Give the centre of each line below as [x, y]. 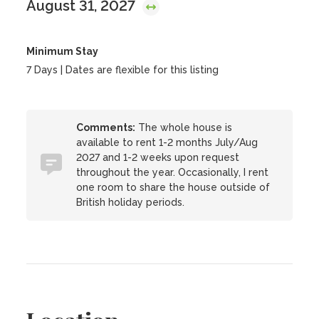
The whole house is [184, 127]
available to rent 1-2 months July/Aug [167, 142]
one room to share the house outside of [173, 187]
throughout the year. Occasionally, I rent [173, 172]
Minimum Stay [63, 51]
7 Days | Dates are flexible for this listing [123, 70]
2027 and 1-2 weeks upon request [158, 157]
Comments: [106, 127]
